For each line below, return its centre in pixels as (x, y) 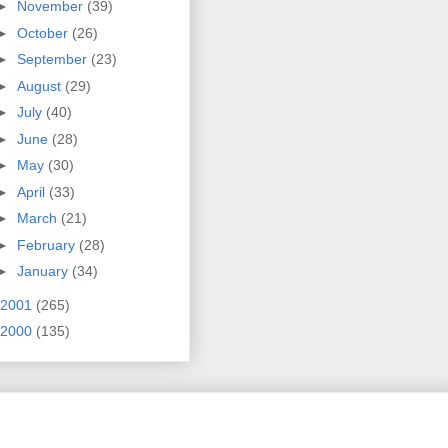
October (44, 32)
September (53, 59)
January (44, 271)
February (47, 244)
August (40, 85)
